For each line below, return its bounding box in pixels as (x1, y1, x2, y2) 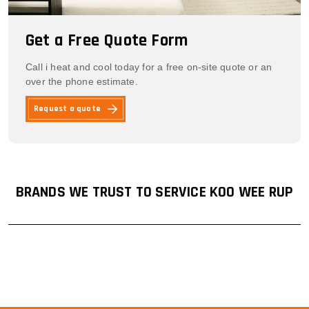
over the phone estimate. (26, 76, 138, 88)
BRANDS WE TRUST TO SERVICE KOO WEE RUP (15, 183, 294, 203)
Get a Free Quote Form (26, 30, 188, 52)
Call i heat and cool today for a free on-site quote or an (26, 61, 272, 73)
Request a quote (34, 103, 101, 114)
